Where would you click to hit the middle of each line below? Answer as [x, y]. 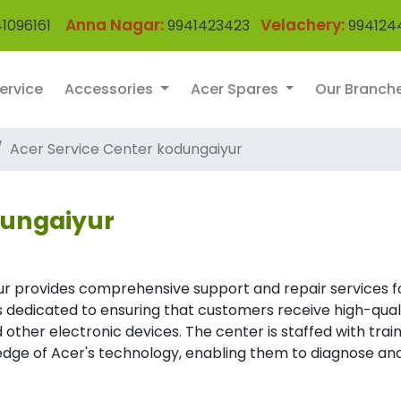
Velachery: [302, 25]
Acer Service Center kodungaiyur [126, 149]
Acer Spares [236, 89]
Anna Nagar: [114, 25]
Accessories [111, 89]
